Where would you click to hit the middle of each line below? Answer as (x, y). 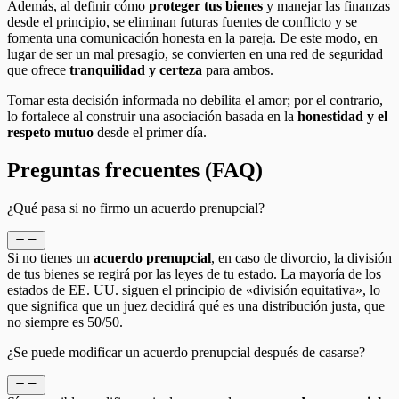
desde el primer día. (150, 132)
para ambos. (238, 69)
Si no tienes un (50, 257)
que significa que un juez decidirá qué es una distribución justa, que (196, 305)
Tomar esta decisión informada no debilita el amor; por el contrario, (195, 100)
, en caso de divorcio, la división (301, 257)
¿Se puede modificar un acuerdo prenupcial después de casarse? (186, 352)
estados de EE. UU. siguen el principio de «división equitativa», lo (194, 289)
